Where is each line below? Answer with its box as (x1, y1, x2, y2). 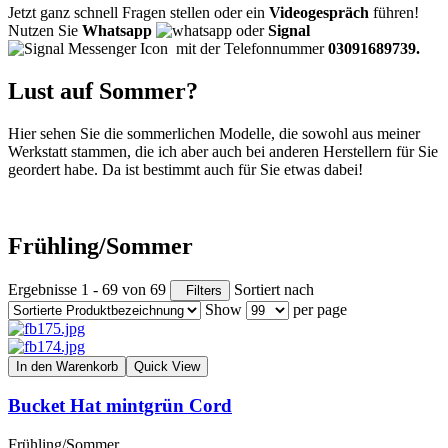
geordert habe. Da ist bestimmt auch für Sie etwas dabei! (8, 160, 363, 178)
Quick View (134, 358, 200, 374)
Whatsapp (82, 22, 152, 39)
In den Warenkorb (16, 358, 118, 374)
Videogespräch (269, 4, 369, 21)
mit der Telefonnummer (176, 40, 324, 57)
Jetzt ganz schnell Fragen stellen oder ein (8, 4, 269, 21)
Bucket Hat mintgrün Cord (8, 395, 232, 417)
